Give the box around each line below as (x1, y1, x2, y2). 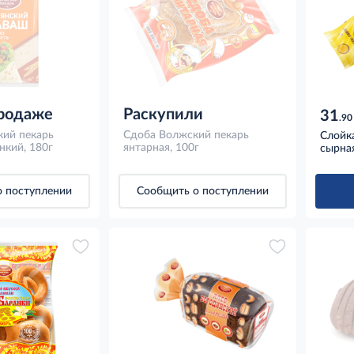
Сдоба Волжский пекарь (122, 129, 249, 141)
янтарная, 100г (122, 141, 199, 153)
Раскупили (122, 106, 203, 122)
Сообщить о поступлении (136, 185, 269, 197)
